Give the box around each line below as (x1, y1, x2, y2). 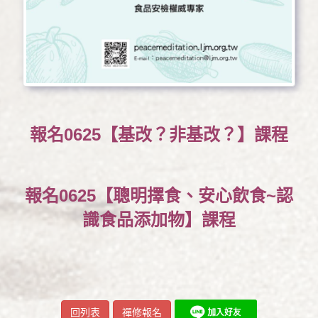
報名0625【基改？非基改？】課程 (30, 125, 288, 145)
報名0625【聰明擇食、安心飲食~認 (25, 186, 293, 206)
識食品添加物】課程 (82, 210, 236, 230)
